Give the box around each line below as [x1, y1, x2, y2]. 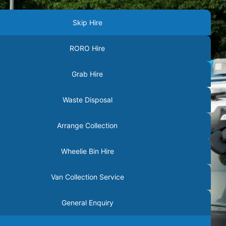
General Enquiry [61, 198, 114, 207]
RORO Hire [70, 44, 105, 52]
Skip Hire [72, 18, 102, 27]
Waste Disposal [62, 95, 112, 104]
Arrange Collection [57, 121, 118, 130]
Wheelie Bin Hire [61, 147, 114, 155]
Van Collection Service [50, 173, 124, 181]
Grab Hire [72, 70, 103, 78]
